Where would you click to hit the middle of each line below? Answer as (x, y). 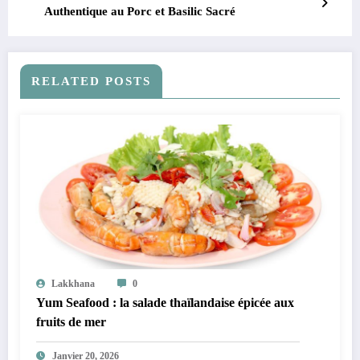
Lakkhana (73, 284)
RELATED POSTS (91, 82)
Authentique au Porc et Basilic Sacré (140, 12)
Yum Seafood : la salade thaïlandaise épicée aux (165, 303)
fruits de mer (71, 322)
